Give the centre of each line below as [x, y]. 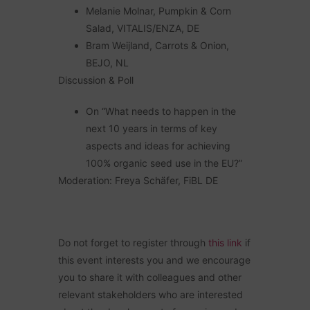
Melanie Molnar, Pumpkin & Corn [158, 11]
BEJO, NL [107, 63]
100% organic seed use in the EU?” [164, 163]
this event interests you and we [130, 260]
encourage [226, 260]
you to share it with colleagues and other [150, 277]
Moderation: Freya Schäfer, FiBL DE [138, 181]
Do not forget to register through [133, 243]
